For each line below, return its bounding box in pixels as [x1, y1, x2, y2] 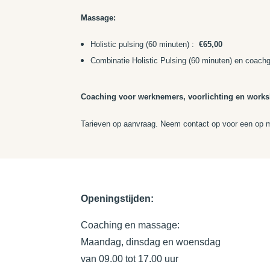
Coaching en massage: [81, 220, 180, 231]
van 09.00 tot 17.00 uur [81, 254, 181, 265]
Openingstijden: [81, 193, 154, 204]
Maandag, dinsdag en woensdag [81, 237, 221, 248]
